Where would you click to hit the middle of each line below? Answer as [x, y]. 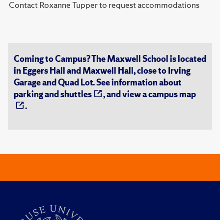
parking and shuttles [53, 94]
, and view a [126, 94]
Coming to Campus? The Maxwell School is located [110, 59]
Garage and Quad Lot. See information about [98, 82]
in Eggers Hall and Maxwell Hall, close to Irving [102, 71]
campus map [172, 94]
